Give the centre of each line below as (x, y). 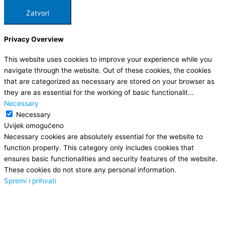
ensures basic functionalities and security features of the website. (111, 159)
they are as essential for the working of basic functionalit (96, 93)
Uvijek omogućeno (34, 126)
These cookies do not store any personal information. (90, 170)
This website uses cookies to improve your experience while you (108, 60)
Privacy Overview (34, 39)
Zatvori (38, 13)
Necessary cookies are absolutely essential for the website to (103, 137)
